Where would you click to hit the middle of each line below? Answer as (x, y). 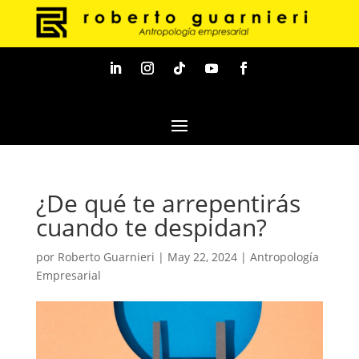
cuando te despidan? (151, 227)
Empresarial (68, 275)
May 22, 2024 (202, 256)
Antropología (284, 256)
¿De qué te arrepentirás (168, 203)
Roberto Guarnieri (106, 256)
